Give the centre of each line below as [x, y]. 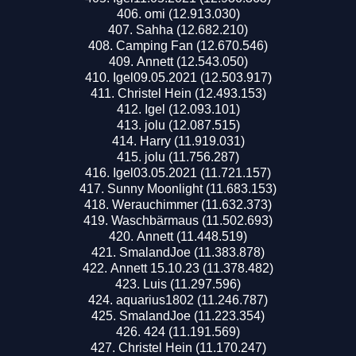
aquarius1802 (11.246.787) [192, 300]
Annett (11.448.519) [192, 236]
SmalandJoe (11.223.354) [192, 315]
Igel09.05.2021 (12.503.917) [192, 77]
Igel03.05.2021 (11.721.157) [192, 172]
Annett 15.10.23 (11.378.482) [192, 268]
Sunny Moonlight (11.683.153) [192, 188]
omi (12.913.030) [192, 14]
